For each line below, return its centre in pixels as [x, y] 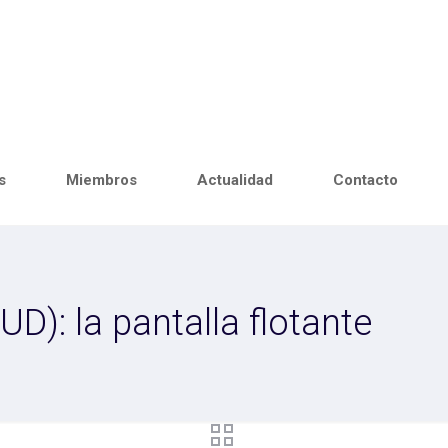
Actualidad [234, 180]
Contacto [365, 180]
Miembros [101, 180]
